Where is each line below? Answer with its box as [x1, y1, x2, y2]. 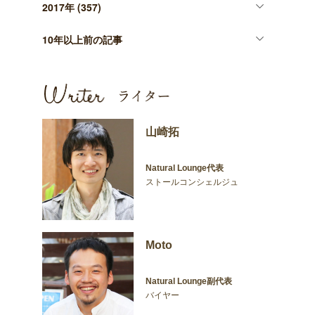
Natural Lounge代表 [145, 162, 224, 173]
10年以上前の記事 [42, 32, 123, 46]
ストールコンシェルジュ [145, 176, 238, 187]
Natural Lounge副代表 [145, 276, 232, 286]
